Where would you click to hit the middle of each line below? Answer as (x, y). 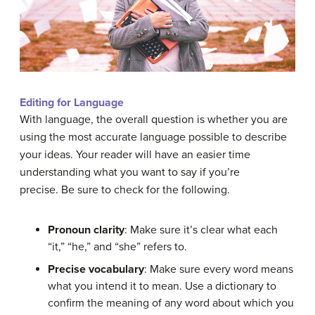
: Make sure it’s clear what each (201, 230)
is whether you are (241, 120)
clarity (108, 230)
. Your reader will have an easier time (160, 155)
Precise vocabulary (96, 270)
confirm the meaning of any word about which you (171, 303)
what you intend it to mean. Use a (131, 287)
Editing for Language (72, 103)
